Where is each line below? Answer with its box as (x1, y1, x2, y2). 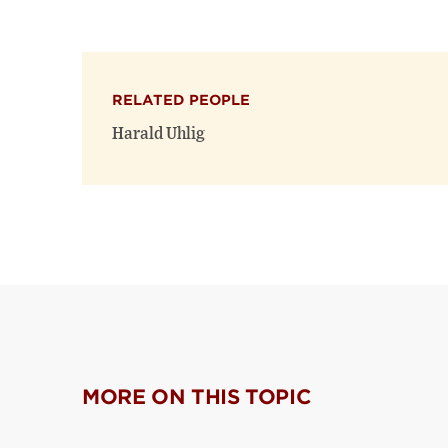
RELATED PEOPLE (112, 92, 250, 109)
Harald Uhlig (112, 126, 205, 143)
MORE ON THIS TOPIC (82, 385, 312, 410)
